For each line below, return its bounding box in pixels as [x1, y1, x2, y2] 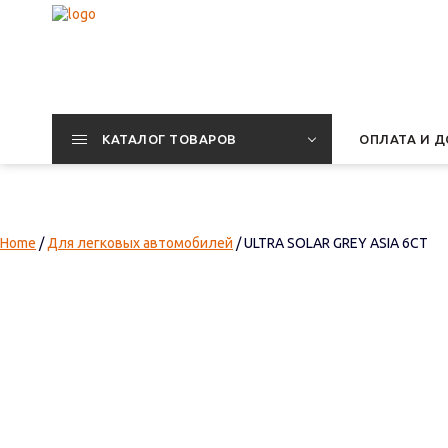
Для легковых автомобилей [47, 235, 233, 251]
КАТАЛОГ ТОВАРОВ [102, 132, 237, 146]
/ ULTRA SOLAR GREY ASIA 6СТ [233, 235, 428, 251]
